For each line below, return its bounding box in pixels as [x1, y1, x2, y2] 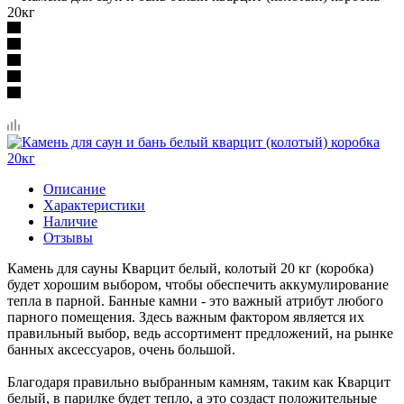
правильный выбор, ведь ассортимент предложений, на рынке [7, 325, 393, 341]
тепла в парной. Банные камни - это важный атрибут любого [7, 292, 383, 308]
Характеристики [43, 197, 145, 213]
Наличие [43, 213, 97, 229]
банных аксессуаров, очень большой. [7, 341, 235, 357]
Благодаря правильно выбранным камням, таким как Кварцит [7, 373, 390, 390]
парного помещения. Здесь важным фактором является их [7, 308, 364, 325]
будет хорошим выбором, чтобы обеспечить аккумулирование [7, 276, 389, 292]
